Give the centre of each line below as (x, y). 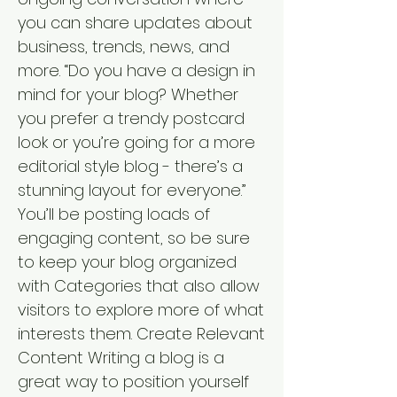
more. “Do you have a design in (136, 70)
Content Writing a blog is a (121, 358)
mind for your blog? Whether (128, 94)
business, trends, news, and (124, 47)
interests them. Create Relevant (141, 334)
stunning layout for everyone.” (132, 190)
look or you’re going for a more (136, 142)
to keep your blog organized (127, 262)
